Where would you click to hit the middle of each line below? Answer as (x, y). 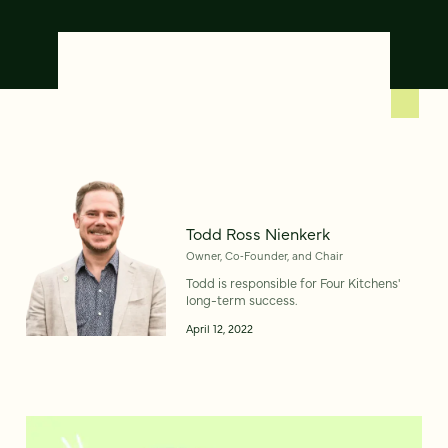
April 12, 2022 (219, 328)
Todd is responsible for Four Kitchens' (293, 283)
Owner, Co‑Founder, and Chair (264, 255)
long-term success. (242, 300)
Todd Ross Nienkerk (258, 233)
